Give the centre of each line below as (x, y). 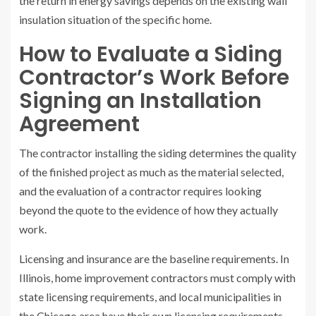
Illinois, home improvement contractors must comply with (157, 278)
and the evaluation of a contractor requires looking (140, 191)
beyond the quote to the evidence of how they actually (148, 210)
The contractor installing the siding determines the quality (158, 153)
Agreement (79, 124)
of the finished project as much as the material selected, (151, 172)
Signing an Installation (140, 101)
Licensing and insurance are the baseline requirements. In (154, 259)
